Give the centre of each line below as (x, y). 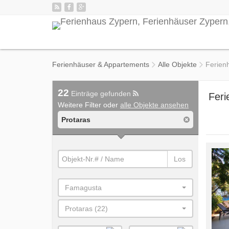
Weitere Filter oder (89, 105)
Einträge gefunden (101, 94)
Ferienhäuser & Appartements (101, 64)
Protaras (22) (86, 209)
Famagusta (83, 188)
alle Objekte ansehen (154, 105)
